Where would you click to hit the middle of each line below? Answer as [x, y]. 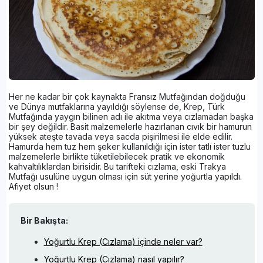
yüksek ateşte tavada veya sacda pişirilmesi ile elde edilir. [120, 136]
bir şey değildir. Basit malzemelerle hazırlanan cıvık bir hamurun [130, 126]
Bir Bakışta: [44, 220]
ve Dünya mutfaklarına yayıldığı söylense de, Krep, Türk [117, 106]
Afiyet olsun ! [33, 186]
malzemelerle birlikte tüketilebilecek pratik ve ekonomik [117, 156]
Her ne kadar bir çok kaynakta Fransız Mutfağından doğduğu [127, 96]
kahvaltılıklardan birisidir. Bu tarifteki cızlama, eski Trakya [117, 166]
